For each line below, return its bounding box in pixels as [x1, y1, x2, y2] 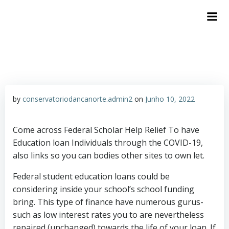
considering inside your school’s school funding [13, 184, 194, 195]
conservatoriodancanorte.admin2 [22, 94, 132, 104]
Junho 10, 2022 [145, 94, 195, 104]
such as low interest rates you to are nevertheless [13, 209, 204, 220]
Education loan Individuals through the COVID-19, [13, 137, 203, 148]
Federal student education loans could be [13, 171, 170, 182]
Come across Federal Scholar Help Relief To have [13, 124, 199, 135]
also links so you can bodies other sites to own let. [13, 150, 204, 161]
